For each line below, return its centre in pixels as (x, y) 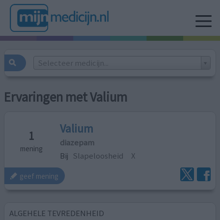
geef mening (39, 176)
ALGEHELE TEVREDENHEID (57, 213)
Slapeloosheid (98, 155)
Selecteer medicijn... (73, 63)
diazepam (77, 142)
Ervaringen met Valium (66, 97)
